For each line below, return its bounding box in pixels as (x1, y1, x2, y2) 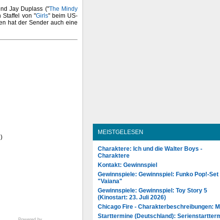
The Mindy (49, 5, 78, 13)
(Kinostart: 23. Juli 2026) (98, 193, 166, 201)
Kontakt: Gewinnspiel (98, 161, 157, 168)
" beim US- (48, 12, 78, 20)
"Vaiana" (98, 177, 122, 185)
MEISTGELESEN (98, 128, 143, 136)
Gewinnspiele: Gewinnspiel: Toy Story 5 (98, 187, 207, 194)
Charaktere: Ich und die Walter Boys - (98, 145, 202, 152)
